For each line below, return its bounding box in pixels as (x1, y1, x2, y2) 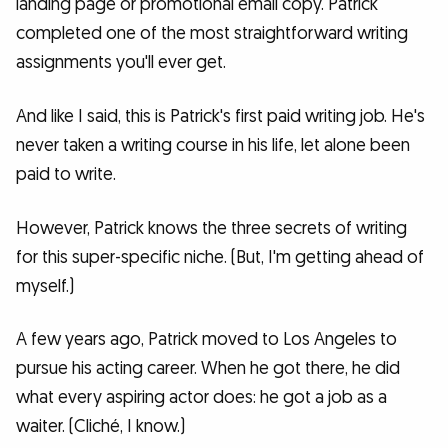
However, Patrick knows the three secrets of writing (16, 216, 407, 240)
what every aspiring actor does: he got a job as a (16, 386, 387, 410)
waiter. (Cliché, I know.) (16, 415, 185, 439)
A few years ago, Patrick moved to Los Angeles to (16, 328, 397, 352)
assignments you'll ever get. (16, 51, 226, 75)
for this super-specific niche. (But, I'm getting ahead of (16, 245, 424, 269)
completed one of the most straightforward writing (16, 22, 408, 46)
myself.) (16, 274, 74, 298)
